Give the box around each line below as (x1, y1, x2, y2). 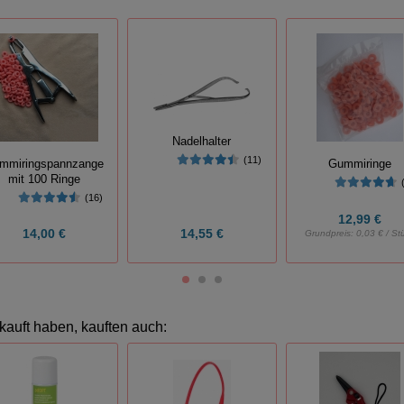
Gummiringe (328, 158, 392, 171)
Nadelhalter (172, 134, 232, 148)
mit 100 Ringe (7, 172, 80, 186)
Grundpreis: (305, 227, 357, 238)
